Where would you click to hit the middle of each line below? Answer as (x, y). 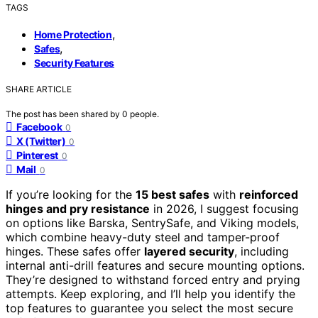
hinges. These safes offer (75, 251)
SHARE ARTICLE (39, 89)
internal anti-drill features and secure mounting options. (155, 265)
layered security (189, 251)
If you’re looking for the (71, 194)
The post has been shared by (64, 114)
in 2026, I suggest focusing (224, 208)
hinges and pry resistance (78, 208)
